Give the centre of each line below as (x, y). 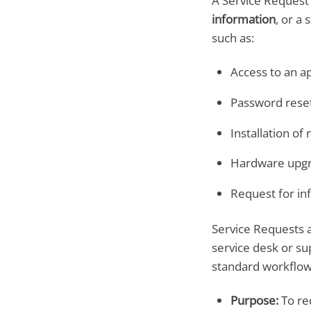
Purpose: (254, 300)
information (243, 19)
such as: (233, 38)
